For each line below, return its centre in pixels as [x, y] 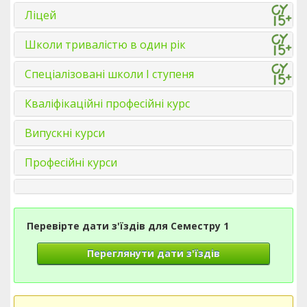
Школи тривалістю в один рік [105, 45]
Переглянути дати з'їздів [153, 253]
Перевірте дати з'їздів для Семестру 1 [128, 226]
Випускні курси [65, 133]
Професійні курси [71, 162]
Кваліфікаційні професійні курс [107, 103]
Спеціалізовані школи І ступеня [109, 74]
